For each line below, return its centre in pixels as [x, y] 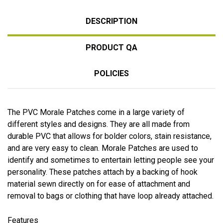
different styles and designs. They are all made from [99, 124]
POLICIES [111, 73]
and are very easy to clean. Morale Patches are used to [103, 148]
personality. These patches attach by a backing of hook [103, 172]
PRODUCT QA [111, 47]
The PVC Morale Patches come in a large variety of [96, 112]
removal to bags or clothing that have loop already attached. [111, 196]
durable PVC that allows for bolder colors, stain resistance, [110, 136]
